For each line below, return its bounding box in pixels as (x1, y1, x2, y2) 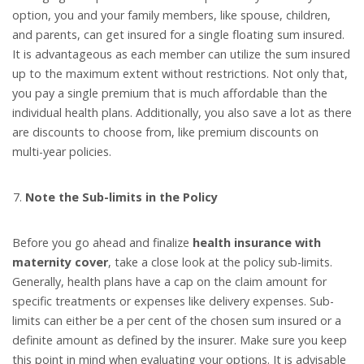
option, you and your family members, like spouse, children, (12, 7, 331, 24)
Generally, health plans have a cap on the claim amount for (12, 274, 327, 290)
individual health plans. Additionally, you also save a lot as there (12, 105, 352, 121)
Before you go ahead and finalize (12, 235, 193, 251)
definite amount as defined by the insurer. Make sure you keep (12, 332, 347, 349)
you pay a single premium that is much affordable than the (12, 85, 327, 102)
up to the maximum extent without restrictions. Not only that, (12, 66, 348, 82)
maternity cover (12, 254, 108, 271)
